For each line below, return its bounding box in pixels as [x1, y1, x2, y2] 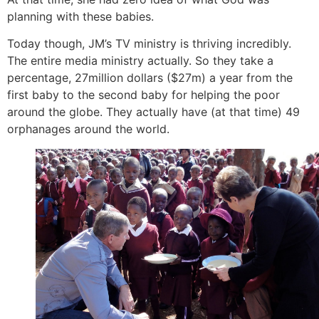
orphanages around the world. [7, 122, 169, 137]
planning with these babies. [7, 9, 154, 24]
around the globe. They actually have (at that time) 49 [7, 105, 300, 120]
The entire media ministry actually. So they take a [7, 53, 273, 68]
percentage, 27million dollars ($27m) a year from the [7, 70, 293, 85]
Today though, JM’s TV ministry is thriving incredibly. [7, 36, 291, 51]
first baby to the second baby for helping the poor [7, 88, 280, 103]
